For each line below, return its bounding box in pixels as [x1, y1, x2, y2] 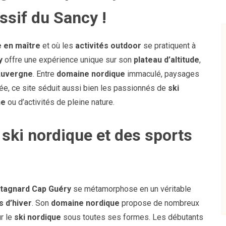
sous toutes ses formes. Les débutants [61, 212, 203, 222]
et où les [40, 40, 75, 50]
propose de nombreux [120, 198, 199, 208]
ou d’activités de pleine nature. [6, 97, 115, 107]
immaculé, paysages [125, 69, 199, 79]
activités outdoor [75, 40, 141, 50]
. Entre [33, 69, 56, 79]
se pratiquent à [141, 40, 196, 50]
